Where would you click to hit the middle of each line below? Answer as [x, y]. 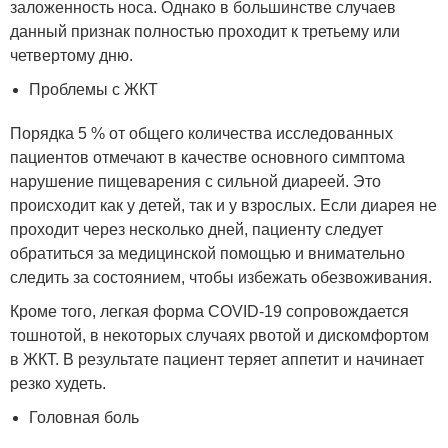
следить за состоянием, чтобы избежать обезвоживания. [221, 278]
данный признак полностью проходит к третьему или [205, 32]
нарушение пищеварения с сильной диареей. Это [195, 182]
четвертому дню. [71, 56]
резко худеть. [58, 384]
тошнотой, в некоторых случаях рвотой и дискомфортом [219, 336]
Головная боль [84, 418]
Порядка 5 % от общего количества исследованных [201, 134]
